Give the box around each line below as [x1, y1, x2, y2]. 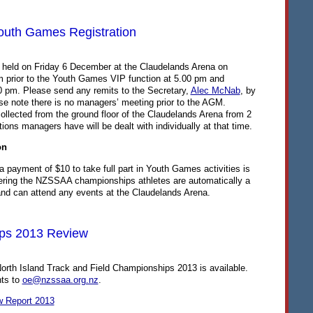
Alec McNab [190, 85, 240, 96]
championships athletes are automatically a [71, 175, 250, 186]
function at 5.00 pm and [125, 73, 224, 85]
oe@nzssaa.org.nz [22, 275, 99, 286]
